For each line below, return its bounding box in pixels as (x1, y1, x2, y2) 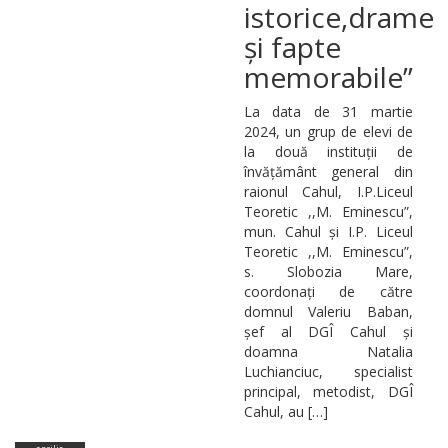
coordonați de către (243, 281, 413, 301)
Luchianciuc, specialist (243, 361, 413, 381)
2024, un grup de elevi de (243, 121, 413, 141)
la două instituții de (243, 141, 413, 161)
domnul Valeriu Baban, (243, 301, 413, 321)
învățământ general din (243, 161, 413, 181)
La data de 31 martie (243, 101, 413, 121)
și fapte (243, 27, 341, 66)
